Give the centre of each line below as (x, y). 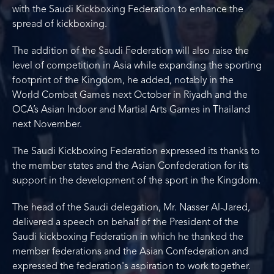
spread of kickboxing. (60, 24)
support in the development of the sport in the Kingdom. (136, 181)
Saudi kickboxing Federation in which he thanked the (128, 237)
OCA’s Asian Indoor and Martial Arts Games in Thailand (131, 110)
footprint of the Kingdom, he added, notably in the (123, 80)
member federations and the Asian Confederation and (130, 252)
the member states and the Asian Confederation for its (130, 166)
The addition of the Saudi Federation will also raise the (131, 51)
